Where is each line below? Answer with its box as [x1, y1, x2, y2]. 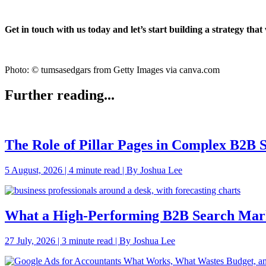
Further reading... [5, 87, 115, 103]
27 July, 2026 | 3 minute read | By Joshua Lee [5, 236, 175, 246]
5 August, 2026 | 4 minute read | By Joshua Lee [5, 165, 182, 176]
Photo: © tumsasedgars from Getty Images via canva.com [5, 64, 220, 75]
